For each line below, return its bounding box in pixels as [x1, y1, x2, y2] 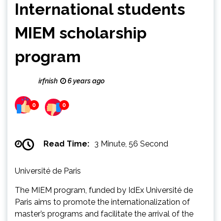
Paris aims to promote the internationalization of [15, 197, 190, 207]
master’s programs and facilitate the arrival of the [15, 209, 193, 219]
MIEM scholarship [15, 24, 147, 42]
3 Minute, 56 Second [94, 139, 168, 148]
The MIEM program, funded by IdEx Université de [15, 185, 193, 195]
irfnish [38, 77, 58, 85]
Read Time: [43, 139, 89, 148]
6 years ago [66, 77, 105, 85]
